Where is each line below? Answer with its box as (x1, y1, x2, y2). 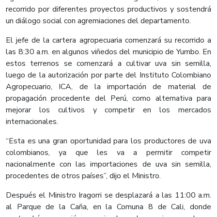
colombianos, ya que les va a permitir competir (6, 147, 211, 158)
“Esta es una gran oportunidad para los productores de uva (6, 136, 211, 147)
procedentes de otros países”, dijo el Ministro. (6, 170, 161, 182)
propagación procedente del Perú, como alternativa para (6, 93, 211, 104)
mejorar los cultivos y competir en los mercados (6, 105, 211, 116)
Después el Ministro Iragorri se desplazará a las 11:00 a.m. (6, 190, 211, 201)
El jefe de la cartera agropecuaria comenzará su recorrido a (6, 35, 211, 46)
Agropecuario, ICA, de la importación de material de (6, 81, 211, 93)
